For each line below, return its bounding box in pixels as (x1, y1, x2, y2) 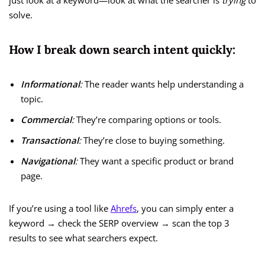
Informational (21, 78, 80, 91)
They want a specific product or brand (77, 155, 234, 167)
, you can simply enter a (137, 202, 234, 215)
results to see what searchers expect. (9, 232, 158, 244)
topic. (21, 93, 43, 105)
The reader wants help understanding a (82, 78, 244, 91)
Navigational (21, 155, 75, 167)
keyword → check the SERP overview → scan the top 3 (9, 217, 230, 230)
